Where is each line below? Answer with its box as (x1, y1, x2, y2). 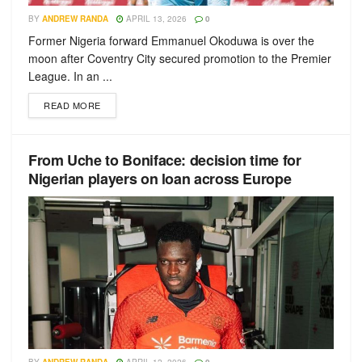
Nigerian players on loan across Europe (28, 168, 292, 189)
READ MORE (44, 99, 101, 112)
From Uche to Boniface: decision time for (28, 149, 301, 170)
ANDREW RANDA (42, 13, 108, 24)
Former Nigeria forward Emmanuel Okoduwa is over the (28, 32, 314, 48)
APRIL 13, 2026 (124, 13, 187, 24)
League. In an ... (28, 68, 112, 84)
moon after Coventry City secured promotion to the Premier (28, 50, 331, 66)
